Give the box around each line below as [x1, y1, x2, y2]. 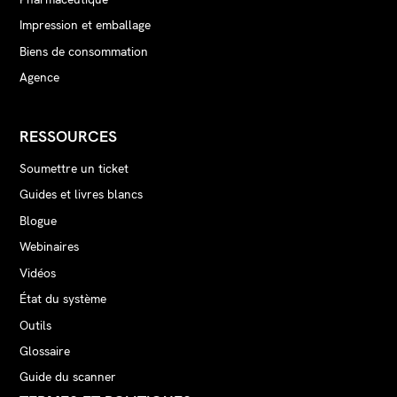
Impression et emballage [19, 17, 152, 34]
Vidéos [19, 264, 57, 281]
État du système [19, 291, 107, 307]
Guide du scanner [19, 369, 117, 385]
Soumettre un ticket [19, 160, 129, 176]
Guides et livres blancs [19, 186, 144, 203]
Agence [19, 69, 60, 86]
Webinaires [19, 238, 80, 255]
